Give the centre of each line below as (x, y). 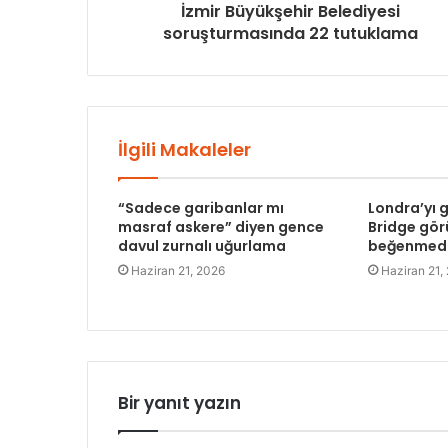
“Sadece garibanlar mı (201, 208)
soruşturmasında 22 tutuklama (290, 34)
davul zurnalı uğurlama (202, 246)
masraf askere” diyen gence (221, 227)
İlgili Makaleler (184, 150)
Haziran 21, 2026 (178, 271)
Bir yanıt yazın (179, 403)
